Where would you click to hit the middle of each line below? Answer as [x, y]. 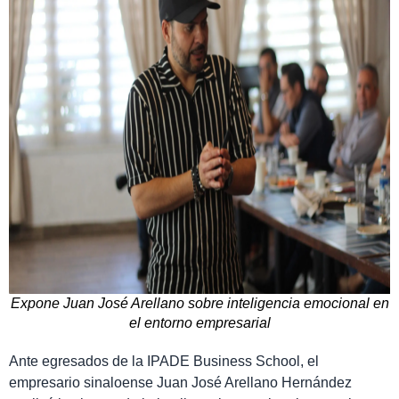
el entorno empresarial [199, 322]
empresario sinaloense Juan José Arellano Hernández [180, 382]
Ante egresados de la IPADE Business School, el [164, 361]
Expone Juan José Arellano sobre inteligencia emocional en [199, 303]
